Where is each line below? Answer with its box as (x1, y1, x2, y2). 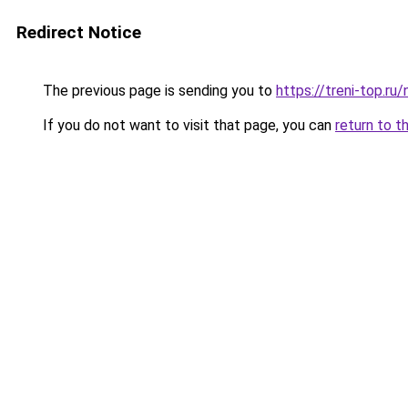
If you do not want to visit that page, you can (39, 117, 335, 134)
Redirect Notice (16, 22, 141, 43)
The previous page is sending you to (39, 82, 276, 99)
